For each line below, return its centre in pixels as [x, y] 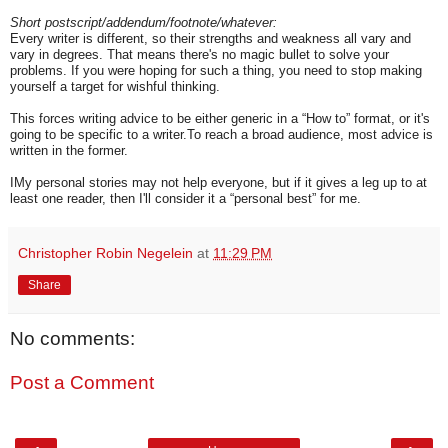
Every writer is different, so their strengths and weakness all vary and [210, 39]
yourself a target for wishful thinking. [115, 87]
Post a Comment [82, 383]
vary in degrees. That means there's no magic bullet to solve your [199, 55]
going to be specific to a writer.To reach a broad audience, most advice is [221, 135]
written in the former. [69, 151]
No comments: [72, 339]
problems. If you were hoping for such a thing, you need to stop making [216, 71]
